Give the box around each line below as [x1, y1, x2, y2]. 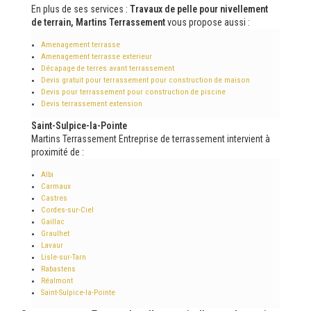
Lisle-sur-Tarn [41, 252, 86, 262]
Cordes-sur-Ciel [41, 205, 94, 215]
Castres [41, 193, 67, 203]
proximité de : [31, 146, 84, 158]
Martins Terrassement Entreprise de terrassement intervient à [31, 133, 270, 144]
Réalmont [41, 276, 73, 285]
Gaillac [41, 217, 65, 226]
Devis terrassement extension [41, 99, 142, 108]
